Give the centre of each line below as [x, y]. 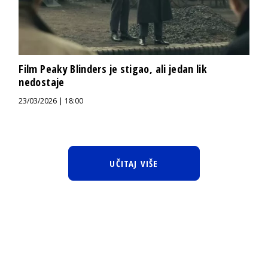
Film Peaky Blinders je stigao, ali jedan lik [113, 69]
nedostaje [42, 82]
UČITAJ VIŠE [134, 164]
